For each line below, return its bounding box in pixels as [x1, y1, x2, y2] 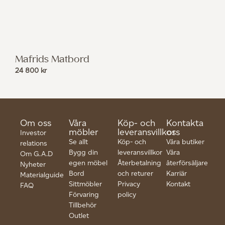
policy [118, 190, 136, 199]
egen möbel [69, 158, 107, 167]
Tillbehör [69, 200, 96, 209]
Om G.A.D [20, 149, 53, 158]
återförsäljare [166, 158, 208, 167]
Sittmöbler [69, 179, 102, 188]
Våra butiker [166, 137, 204, 146]
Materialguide [20, 170, 64, 179]
